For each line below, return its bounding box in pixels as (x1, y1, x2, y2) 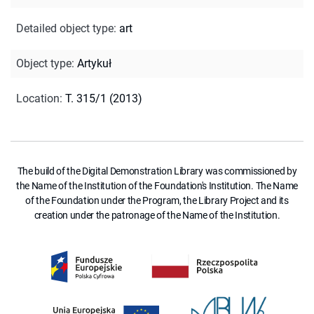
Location (16, 91, 60, 105)
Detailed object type (16, 21, 114, 35)
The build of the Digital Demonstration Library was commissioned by (17, 165, 297, 177)
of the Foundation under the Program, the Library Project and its (25, 194, 289, 206)
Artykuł (77, 56, 111, 70)
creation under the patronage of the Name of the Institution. (34, 209, 280, 221)
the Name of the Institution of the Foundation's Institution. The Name (16, 179, 298, 191)
